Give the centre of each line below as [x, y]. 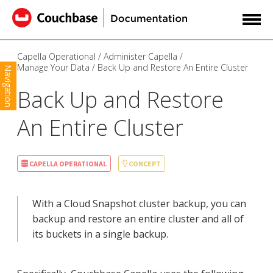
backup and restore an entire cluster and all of [138, 218]
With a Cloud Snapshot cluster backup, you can [139, 203]
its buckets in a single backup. [100, 234]
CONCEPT [144, 163]
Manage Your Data [53, 68]
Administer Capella [140, 57]
